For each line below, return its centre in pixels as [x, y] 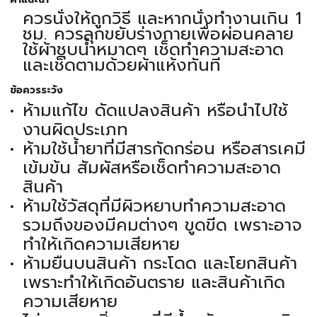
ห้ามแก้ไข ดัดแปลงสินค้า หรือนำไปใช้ [155, 111]
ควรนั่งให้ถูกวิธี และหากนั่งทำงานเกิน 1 [162, 19]
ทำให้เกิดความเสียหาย [101, 244]
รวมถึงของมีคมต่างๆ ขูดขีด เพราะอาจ [162, 225]
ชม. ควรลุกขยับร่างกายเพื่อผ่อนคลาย [158, 34]
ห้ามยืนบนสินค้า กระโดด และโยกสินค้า [160, 264]
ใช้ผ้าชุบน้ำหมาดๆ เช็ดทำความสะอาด [153, 50]
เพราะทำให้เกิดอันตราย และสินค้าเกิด [154, 283]
